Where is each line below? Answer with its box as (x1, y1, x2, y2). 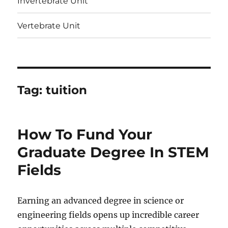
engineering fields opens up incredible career (17, 210, 199, 220)
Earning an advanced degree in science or (17, 195, 184, 206)
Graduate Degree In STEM (17, 144, 210, 161)
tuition (46, 83, 88, 98)
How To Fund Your (17, 126, 153, 144)
